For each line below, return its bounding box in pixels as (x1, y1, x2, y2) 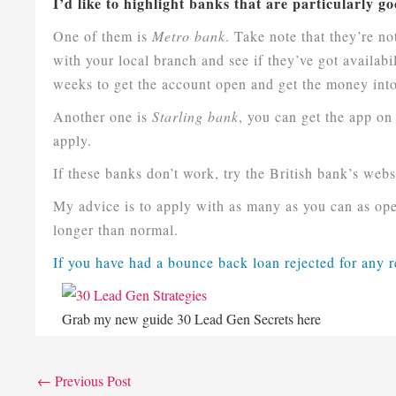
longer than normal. (53, 220, 179, 240)
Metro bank (152, 27, 226, 46)
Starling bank (152, 107, 240, 126)
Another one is (53, 107, 153, 126)
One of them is (53, 27, 153, 46)
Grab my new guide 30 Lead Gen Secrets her (62, 309, 316, 329)
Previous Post (51, 370, 132, 390)
